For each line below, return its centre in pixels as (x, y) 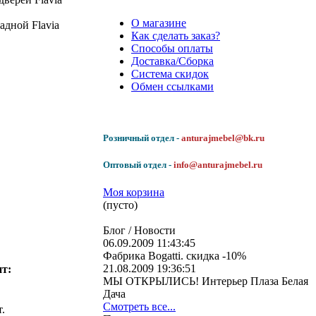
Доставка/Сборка (172, 61)
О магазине (159, 23)
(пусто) (120, 205)
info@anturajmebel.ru (218, 165)
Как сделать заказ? (176, 35)
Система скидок (170, 73)
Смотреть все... (139, 307)
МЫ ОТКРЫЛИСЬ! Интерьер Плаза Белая (206, 281)
